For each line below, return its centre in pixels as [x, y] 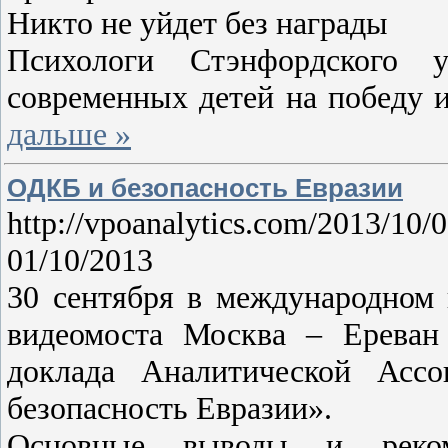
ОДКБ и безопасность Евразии [205, 187]
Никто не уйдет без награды [197, 22]
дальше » [69, 133]
